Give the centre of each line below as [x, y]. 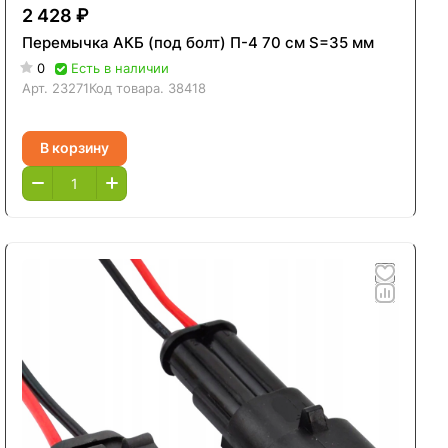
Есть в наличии [120, 67]
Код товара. [129, 87]
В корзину [75, 148]
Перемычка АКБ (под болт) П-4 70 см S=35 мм [198, 42]
